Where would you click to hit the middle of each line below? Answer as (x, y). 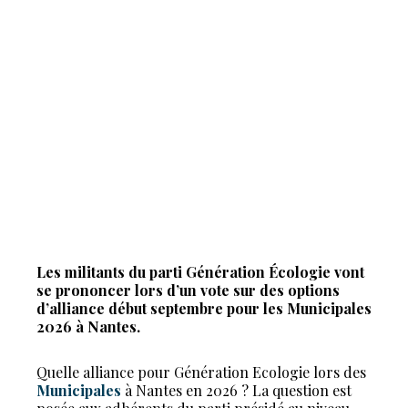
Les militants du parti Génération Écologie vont (200, 272)
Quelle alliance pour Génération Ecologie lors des (201, 372)
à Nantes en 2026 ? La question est (236, 390)
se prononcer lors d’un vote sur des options (188, 290)
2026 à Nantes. (88, 326)
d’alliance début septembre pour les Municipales (204, 308)
